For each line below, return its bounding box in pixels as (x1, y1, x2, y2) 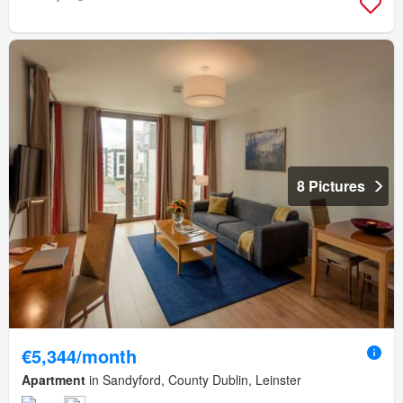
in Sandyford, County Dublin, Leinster (85, 371, 301, 390)
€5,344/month (22, 343, 137, 370)
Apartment (22, 371, 85, 390)
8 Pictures (297, 175, 365, 197)
